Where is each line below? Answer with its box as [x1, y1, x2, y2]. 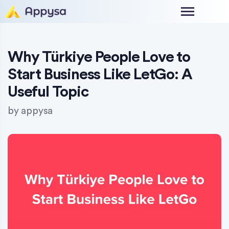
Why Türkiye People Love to [8, 49, 190, 65]
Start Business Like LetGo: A [8, 66, 192, 82]
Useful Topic [8, 84, 88, 100]
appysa [21, 106, 53, 116]
